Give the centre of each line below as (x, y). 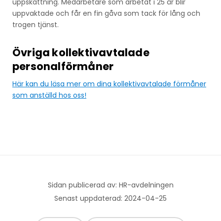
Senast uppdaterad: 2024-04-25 (110, 198)
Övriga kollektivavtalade (81, 52)
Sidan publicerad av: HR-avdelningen (110, 185)
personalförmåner (63, 66)
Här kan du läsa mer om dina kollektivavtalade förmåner (109, 84)
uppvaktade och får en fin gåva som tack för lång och (106, 13)
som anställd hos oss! (49, 95)
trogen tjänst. (36, 24)
